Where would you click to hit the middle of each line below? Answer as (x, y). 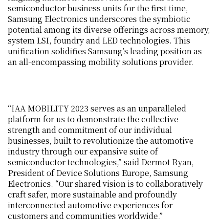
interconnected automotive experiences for (90, 205)
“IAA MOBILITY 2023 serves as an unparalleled (97, 108)
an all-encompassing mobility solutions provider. (101, 62)
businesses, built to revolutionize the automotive (101, 140)
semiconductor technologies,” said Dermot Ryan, (101, 162)
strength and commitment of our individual (90, 130)
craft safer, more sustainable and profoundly (92, 194)
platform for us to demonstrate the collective (93, 119)
